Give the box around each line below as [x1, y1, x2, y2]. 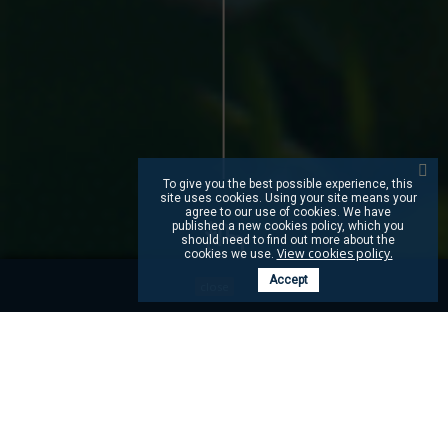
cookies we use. [183, 247, 277, 261]
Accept [268, 273, 308, 287]
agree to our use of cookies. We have [185, 205, 391, 219]
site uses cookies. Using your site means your [159, 191, 417, 205]
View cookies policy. [276, 245, 393, 262]
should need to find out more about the [181, 233, 395, 247]
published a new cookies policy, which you [172, 219, 404, 233]
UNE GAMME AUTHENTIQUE [116, 374, 332, 396]
